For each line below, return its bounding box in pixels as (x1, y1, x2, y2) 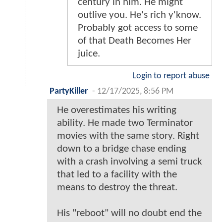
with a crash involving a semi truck (57, 157, 202, 167)
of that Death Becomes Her (78, 36, 191, 47)
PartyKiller (50, 87, 88, 96)
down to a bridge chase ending (57, 144, 186, 155)
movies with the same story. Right (57, 131, 199, 142)
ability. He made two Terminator (57, 118, 193, 129)
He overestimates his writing (57, 105, 176, 116)
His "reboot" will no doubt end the (57, 208, 202, 219)
